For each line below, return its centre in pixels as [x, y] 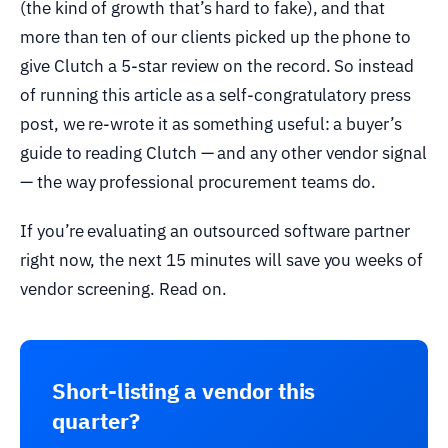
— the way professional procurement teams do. [198, 181]
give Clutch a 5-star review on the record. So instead [217, 65]
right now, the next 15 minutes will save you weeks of [221, 259]
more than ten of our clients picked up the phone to [215, 36]
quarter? [96, 420]
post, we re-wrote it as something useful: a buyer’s [211, 123]
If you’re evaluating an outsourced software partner [215, 230]
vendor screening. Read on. [123, 288]
